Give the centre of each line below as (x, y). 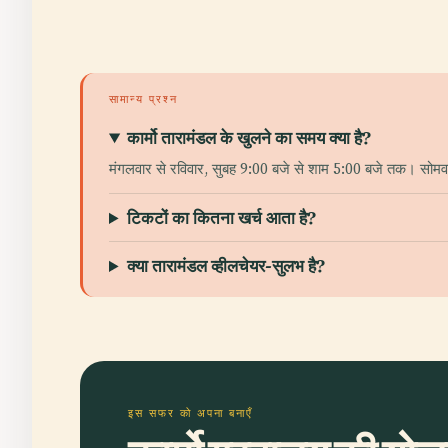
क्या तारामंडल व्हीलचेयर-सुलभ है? (226, 265)
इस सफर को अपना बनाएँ (190, 413)
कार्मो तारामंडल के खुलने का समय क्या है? (249, 137)
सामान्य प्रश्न (143, 99)
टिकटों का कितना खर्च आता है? (222, 217)
